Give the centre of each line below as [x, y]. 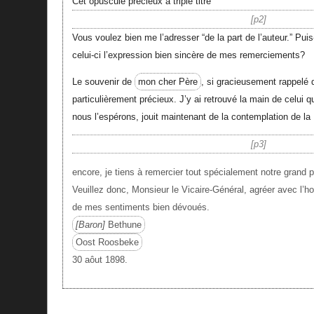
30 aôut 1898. [100, 260]
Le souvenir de [103, 81]
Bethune [123, 225]
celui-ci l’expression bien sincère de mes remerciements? [188, 55]
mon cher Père [168, 81]
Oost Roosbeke [107, 243]
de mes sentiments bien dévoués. [141, 207]
